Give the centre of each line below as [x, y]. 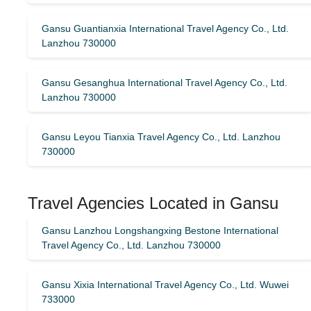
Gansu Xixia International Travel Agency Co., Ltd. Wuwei [165, 285]
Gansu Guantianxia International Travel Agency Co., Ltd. [165, 28]
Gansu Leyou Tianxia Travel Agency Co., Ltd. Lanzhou [161, 137]
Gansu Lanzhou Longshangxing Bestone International [160, 230]
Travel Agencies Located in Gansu [153, 203]
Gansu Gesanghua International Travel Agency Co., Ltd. [165, 83]
